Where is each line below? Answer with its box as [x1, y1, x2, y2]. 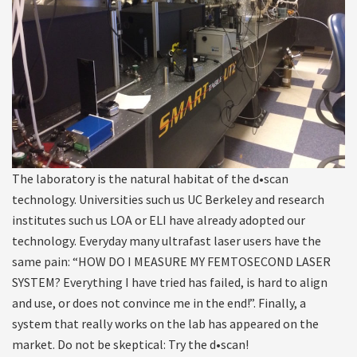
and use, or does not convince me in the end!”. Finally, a [12, 295, 306, 312]
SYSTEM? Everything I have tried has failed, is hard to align [12, 274, 328, 291]
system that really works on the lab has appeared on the [12, 316, 319, 332]
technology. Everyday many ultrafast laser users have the [12, 233, 321, 249]
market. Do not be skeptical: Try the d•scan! [12, 336, 249, 353]
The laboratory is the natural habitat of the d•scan [12, 171, 288, 187]
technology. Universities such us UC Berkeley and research [12, 191, 324, 208]
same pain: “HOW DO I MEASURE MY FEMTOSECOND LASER [12, 253, 331, 270]
